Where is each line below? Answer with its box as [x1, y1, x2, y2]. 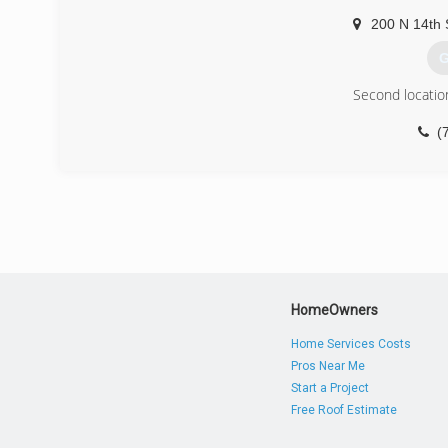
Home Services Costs [291, 337, 412, 351]
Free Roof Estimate [291, 403, 398, 417]
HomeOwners [291, 302, 379, 318]
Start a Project [291, 381, 370, 395]
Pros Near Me [291, 359, 366, 373]
